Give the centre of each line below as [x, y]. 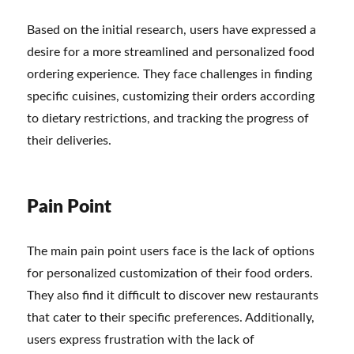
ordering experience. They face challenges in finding [170, 74]
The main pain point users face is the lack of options [171, 251]
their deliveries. [70, 140]
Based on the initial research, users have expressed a [172, 30]
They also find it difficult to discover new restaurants [173, 295]
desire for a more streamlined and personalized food [171, 52]
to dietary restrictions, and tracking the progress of [168, 118]
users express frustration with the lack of [141, 339]
